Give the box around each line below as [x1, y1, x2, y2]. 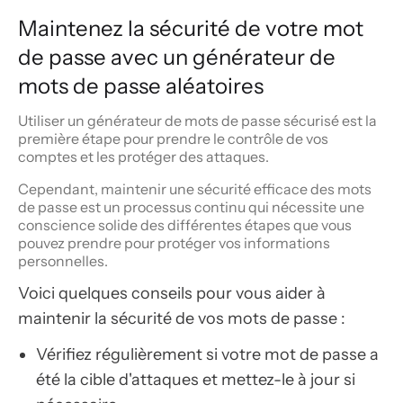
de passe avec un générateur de [18, 44, 336, 70]
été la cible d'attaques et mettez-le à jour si [36, 370, 355, 390]
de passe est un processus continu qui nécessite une [18, 198, 364, 216]
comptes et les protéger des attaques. [18, 148, 269, 166]
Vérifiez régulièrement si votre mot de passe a [36, 345, 379, 364]
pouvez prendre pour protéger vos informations [18, 234, 330, 252]
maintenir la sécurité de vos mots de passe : [18, 309, 345, 328]
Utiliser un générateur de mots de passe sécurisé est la [18, 112, 377, 130]
